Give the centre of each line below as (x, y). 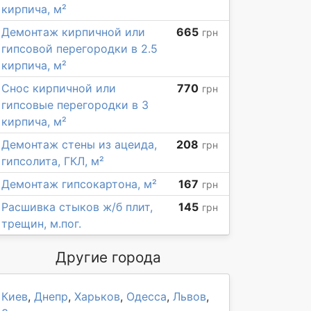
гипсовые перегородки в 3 (75, 105)
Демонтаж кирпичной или (73, 32)
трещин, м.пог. (41, 224)
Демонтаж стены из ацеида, (79, 144)
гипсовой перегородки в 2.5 (79, 49)
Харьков (97, 296)
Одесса (146, 296)
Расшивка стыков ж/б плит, (77, 207)
